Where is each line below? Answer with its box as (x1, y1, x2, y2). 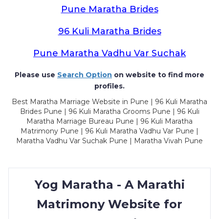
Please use (15, 70, 57, 79)
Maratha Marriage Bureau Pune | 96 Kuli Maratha (26, 117, 193, 126)
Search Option (57, 70, 112, 79)
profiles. (94, 82, 125, 90)
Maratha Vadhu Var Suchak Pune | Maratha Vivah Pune (16, 136, 203, 145)
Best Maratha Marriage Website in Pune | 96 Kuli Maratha (12, 97, 207, 106)
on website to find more (112, 70, 204, 79)
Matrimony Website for (37, 197, 182, 211)
